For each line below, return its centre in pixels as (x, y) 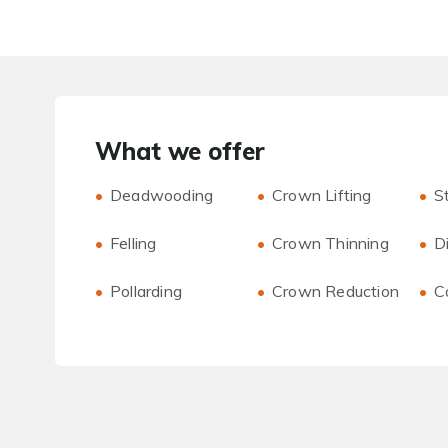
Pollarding (146, 291)
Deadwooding (162, 195)
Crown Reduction (336, 291)
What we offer (180, 151)
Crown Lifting (322, 195)
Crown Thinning (330, 243)
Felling (133, 243)
